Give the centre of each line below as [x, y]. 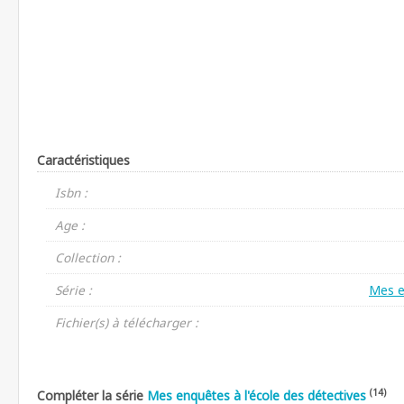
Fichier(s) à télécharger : [127, 322]
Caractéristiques [83, 160]
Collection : [88, 257]
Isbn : [71, 192]
